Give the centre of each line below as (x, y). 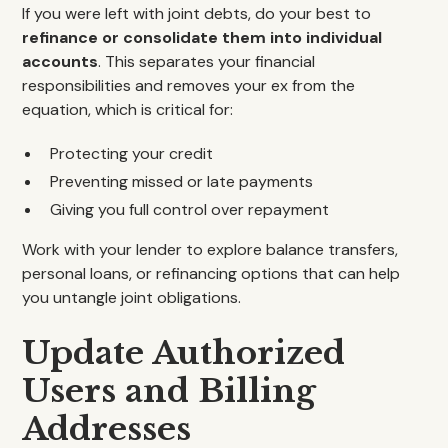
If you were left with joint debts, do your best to (197, 13)
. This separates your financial (207, 61)
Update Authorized (184, 353)
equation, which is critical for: (128, 109)
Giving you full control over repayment (190, 209)
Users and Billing (169, 391)
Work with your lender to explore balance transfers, (210, 249)
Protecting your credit (132, 153)
